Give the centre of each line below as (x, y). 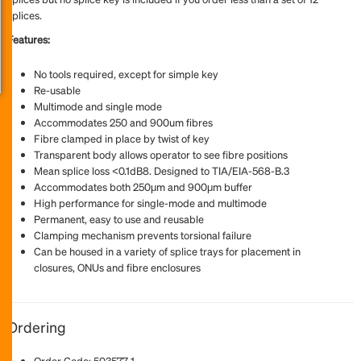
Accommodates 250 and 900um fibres (123, 122)
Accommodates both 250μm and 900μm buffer (143, 187)
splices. (25, 15)
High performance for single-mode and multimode (150, 203)
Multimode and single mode (98, 106)
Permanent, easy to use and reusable (119, 219)
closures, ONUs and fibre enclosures (117, 267)
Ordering (37, 327)
